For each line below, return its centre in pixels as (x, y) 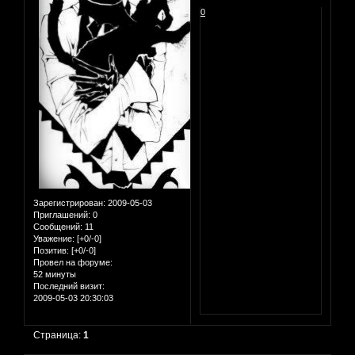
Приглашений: (62, 215)
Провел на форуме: (73, 263)
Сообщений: (58, 227)
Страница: (59, 336)
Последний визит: (69, 286)
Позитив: (51, 251)
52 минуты (55, 275)
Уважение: (54, 239)
